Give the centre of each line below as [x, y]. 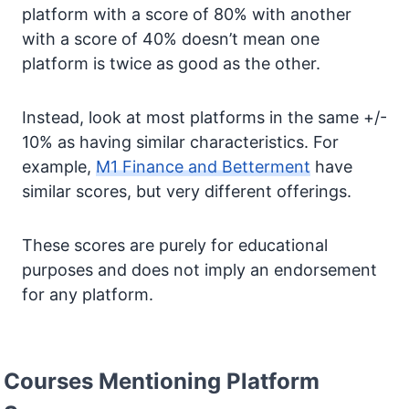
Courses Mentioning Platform [162, 382]
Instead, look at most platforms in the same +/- [204, 118]
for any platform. [88, 295]
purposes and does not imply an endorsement [199, 270]
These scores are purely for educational [175, 246]
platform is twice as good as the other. [171, 64]
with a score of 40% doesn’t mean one [171, 39]
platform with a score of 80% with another [187, 15]
